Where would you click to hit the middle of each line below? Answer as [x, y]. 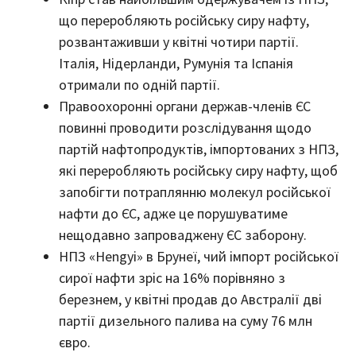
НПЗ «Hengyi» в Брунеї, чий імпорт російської [199, 257]
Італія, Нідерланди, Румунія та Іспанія [176, 64]
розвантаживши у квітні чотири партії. [179, 42]
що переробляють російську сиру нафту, [184, 21]
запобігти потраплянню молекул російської [195, 192]
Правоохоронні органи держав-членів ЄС [185, 106]
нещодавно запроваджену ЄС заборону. [183, 235]
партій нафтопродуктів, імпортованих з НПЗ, [199, 149]
